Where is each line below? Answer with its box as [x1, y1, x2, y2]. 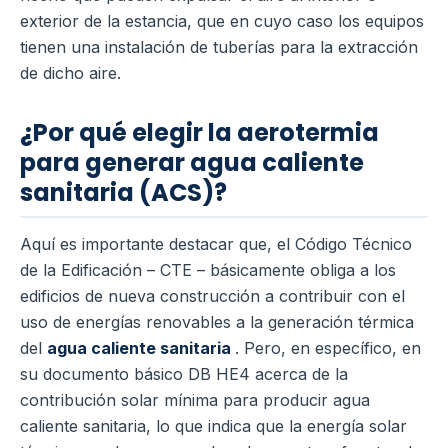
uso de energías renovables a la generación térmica [20, 311, 414, 332]
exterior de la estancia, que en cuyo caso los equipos [20, 10, 424, 31]
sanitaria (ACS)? [20, 175, 227, 209]
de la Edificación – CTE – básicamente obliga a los [20, 259, 396, 280]
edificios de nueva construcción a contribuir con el [20, 285, 405, 306]
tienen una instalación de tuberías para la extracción [20, 36, 418, 57]
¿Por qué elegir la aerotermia [20, 115, 379, 149]
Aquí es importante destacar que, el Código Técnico [20, 233, 412, 254]
